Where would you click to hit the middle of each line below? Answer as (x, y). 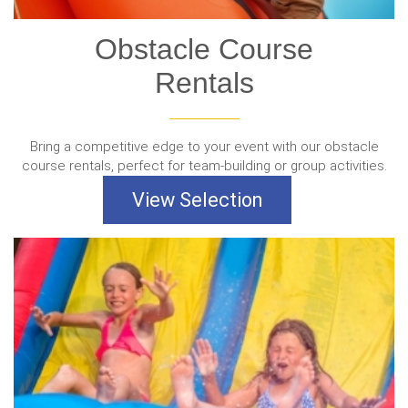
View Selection (197, 200)
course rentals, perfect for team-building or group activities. (204, 166)
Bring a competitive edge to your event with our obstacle (204, 147)
